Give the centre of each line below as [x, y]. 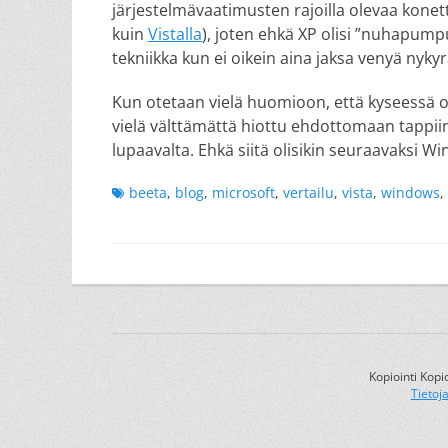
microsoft [243, 192]
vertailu [308, 192]
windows [410, 192]
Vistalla [175, 34]
